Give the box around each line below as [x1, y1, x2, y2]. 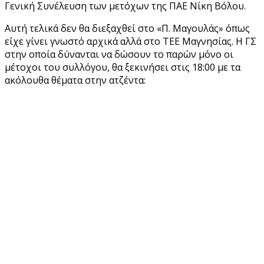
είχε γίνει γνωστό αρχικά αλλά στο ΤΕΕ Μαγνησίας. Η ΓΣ [5, 34, 256, 48]
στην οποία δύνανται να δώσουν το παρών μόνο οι [5, 47, 233, 61]
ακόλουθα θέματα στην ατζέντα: [5, 73, 146, 87]
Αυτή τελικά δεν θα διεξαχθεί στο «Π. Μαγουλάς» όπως [5, 21, 250, 35]
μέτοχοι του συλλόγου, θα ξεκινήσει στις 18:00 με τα [5, 60, 240, 74]
